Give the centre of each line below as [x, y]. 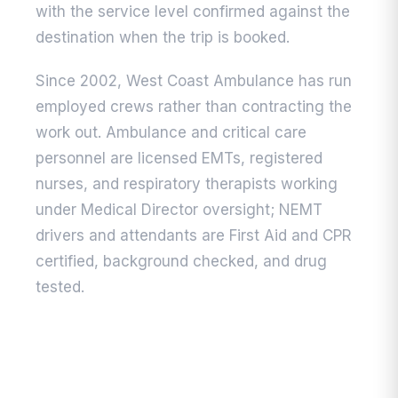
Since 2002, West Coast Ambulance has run [194, 81]
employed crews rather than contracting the [194, 107]
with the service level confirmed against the [193, 12]
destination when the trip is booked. [163, 38]
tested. [60, 287]
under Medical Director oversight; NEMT [179, 210]
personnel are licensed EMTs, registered [179, 159]
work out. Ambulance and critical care [171, 133]
